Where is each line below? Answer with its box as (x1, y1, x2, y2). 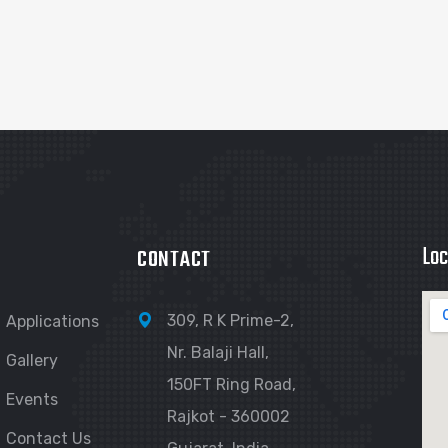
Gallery (5, 351, 58, 370)
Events (5, 390, 58, 409)
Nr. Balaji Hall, (166, 343, 269, 362)
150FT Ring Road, (166, 375, 296, 394)
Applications (5, 312, 99, 331)
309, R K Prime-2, (166, 311, 294, 330)
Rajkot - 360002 (166, 407, 290, 426)
